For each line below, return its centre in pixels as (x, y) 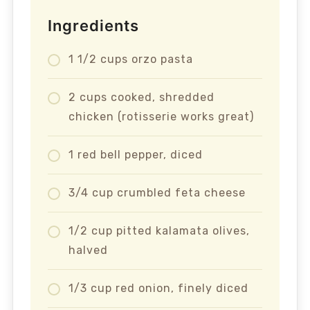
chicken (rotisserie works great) (161, 117)
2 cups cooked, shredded (141, 97)
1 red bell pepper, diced (135, 155)
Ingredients (93, 26)
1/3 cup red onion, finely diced (158, 288)
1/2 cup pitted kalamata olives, (159, 231)
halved (88, 250)
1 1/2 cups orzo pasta (130, 59)
